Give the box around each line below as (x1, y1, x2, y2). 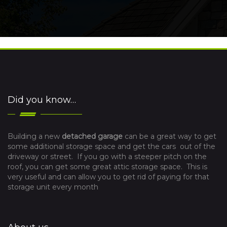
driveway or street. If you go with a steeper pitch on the (8, 152, 207, 161)
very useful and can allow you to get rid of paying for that (8, 172, 209, 181)
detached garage (62, 131, 123, 141)
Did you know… (8, 94, 76, 105)
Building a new (8, 131, 62, 141)
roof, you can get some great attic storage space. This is (8, 162, 207, 171)
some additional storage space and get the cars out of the (8, 141, 215, 151)
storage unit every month (8, 182, 98, 192)
